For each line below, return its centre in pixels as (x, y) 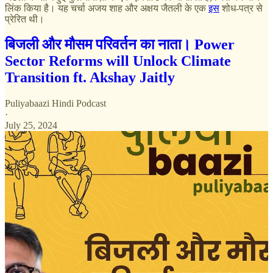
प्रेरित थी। (25, 19)
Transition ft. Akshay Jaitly (90, 78)
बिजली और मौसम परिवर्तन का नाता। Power (120, 45)
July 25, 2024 (31, 126)
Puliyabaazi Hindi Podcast (55, 104)
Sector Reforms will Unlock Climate (118, 61)
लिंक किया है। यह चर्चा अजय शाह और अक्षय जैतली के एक (107, 8)
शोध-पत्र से (241, 8)
